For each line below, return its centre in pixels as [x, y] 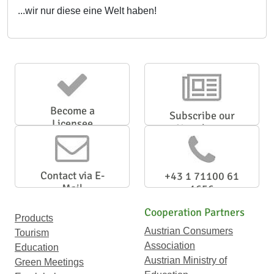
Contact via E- [72, 176]
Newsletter [202, 128]
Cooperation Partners [194, 212]
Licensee [72, 124]
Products [34, 218]
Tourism [32, 233]
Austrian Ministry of [186, 260]
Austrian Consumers [189, 231]
